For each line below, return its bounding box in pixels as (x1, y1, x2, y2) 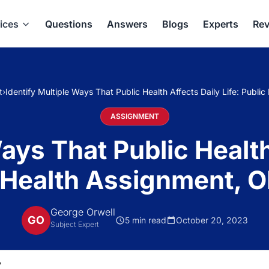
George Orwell (50, 206, 115, 218)
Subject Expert (50, 220, 99, 229)
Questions (45, 17, 92, 30)
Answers (107, 17, 148, 30)
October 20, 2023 (175, 214, 248, 225)
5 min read (124, 214, 166, 225)
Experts (203, 17, 238, 30)
